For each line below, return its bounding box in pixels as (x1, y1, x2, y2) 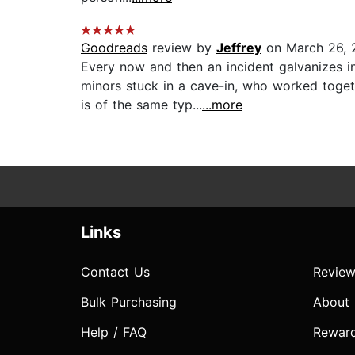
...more (202, 97, 242, 113)
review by (147, 40, 216, 56)
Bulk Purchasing (81, 294, 177, 311)
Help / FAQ (81, 324, 147, 341)
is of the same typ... (81, 97, 202, 113)
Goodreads (81, 40, 147, 56)
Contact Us (81, 264, 150, 281)
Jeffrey (216, 40, 261, 56)
